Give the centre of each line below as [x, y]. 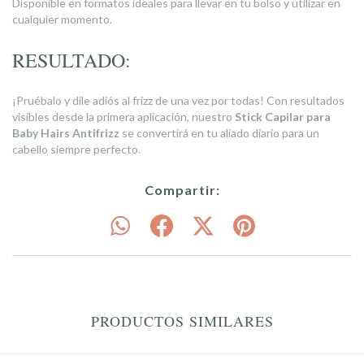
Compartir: [182, 190]
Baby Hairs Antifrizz [66, 133]
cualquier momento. [62, 19]
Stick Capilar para [283, 117]
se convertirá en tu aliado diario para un [219, 133]
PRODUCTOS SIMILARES [182, 321]
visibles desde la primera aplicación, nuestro [123, 117]
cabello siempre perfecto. [76, 149]
